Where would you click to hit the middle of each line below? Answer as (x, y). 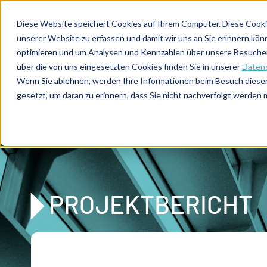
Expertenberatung (149, 15)
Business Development (161, 130)
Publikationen (233, 15)
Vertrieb (85, 130)
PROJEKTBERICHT (151, 204)
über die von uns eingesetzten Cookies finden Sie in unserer (129, 66)
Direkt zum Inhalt (42, 8)
